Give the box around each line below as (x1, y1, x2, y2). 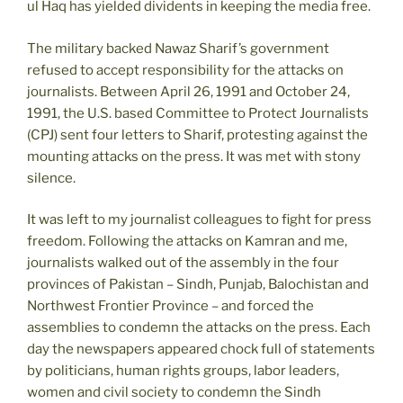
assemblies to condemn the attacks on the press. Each (27, 319, 371, 336)
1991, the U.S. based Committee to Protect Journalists (27, 104, 369, 121)
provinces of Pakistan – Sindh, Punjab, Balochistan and (27, 276, 369, 293)
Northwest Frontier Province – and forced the (27, 298, 314, 315)
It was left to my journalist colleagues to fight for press (27, 211, 372, 228)
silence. (27, 169, 76, 186)
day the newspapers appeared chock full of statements (27, 341, 375, 358)
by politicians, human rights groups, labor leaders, (27, 363, 339, 380)
